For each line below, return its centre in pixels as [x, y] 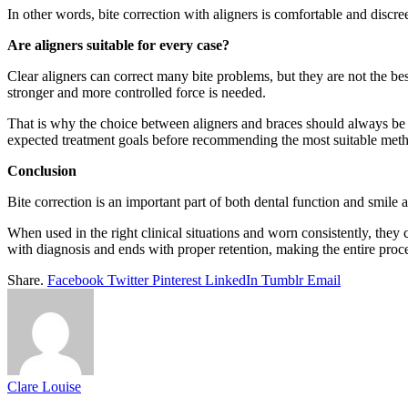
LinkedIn [231, 280]
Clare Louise [44, 386]
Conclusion [42, 170]
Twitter [128, 280]
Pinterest [177, 280]
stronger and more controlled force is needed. [137, 92]
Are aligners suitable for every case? [118, 45]
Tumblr [282, 280]
